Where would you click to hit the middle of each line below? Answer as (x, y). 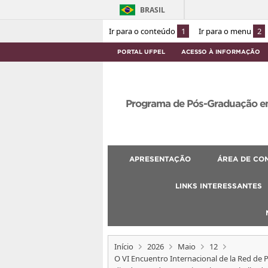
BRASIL (153, 10)
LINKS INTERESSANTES (218, 185)
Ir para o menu (226, 31)
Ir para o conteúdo (143, 31)
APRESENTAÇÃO (160, 159)
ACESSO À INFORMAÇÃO (221, 51)
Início (124, 246)
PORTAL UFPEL (141, 51)
